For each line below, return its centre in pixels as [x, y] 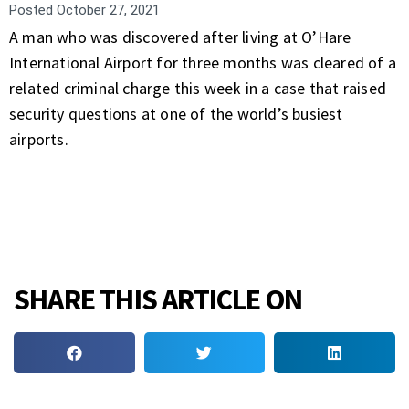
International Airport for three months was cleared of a [203, 63]
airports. [39, 139]
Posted [31, 10]
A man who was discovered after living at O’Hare [180, 37]
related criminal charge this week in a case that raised [198, 88]
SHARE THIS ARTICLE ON [158, 299]
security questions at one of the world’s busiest [176, 114]
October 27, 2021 [106, 10]
